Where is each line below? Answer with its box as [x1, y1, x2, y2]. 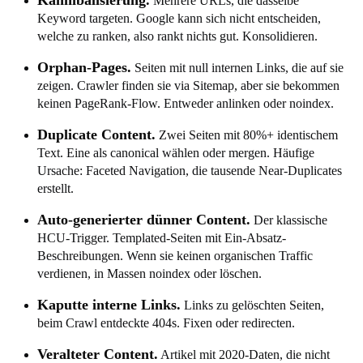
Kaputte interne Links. [37, 296, 181, 313]
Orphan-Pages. [37, 58, 131, 75]
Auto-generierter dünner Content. [37, 211, 250, 228]
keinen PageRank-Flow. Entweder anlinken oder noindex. [37, 96, 334, 110]
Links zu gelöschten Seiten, [181, 297, 324, 312]
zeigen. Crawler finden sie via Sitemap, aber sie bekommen [37, 78, 340, 92]
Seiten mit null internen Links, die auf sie [131, 60, 344, 75]
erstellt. [37, 181, 74, 195]
